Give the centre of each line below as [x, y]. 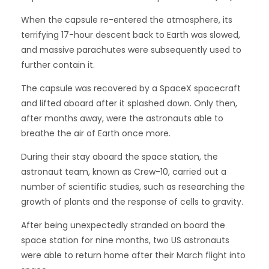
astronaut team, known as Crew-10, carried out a [124, 172]
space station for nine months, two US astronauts [125, 240]
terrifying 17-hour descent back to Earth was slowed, [131, 35]
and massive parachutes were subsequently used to [131, 50]
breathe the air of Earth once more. [96, 134]
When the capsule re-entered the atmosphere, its [127, 20]
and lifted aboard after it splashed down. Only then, [129, 104]
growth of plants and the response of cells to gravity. [132, 202]
